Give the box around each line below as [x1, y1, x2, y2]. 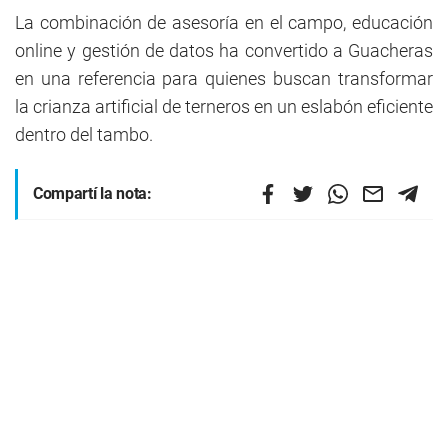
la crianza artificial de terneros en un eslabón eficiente [15, 96, 433, 118]
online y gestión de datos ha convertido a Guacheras [15, 40, 433, 62]
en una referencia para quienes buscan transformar [15, 68, 433, 90]
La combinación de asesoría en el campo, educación [15, 12, 433, 34]
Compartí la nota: [33, 184, 152, 204]
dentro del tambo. [15, 124, 153, 146]
